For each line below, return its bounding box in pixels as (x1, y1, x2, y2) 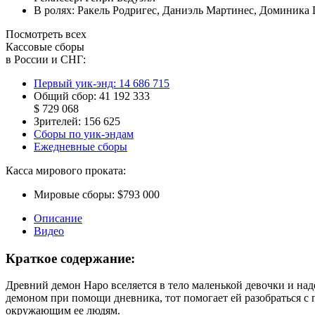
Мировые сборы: (34, 188, 115, 200)
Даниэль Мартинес (162, 4, 254, 16)
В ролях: (34, 4, 77, 16)
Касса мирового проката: (6, 164, 126, 176)
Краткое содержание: (6, 250, 135, 266)
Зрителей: (34, 115, 81, 127)
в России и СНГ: (6, 53, 86, 65)
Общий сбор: (34, 89, 96, 102)
